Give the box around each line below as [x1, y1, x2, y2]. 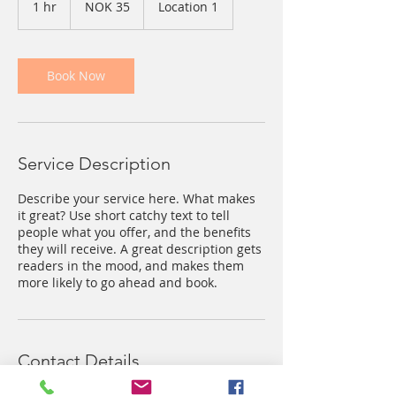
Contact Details [18, 350, 140, 371]
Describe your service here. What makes [18, 190, 255, 207]
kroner [71, 4, 96, 13]
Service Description [18, 153, 171, 174]
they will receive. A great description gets [18, 240, 262, 257]
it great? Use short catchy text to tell [18, 207, 230, 224]
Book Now [47, 67, 105, 84]
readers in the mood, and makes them [18, 257, 244, 274]
